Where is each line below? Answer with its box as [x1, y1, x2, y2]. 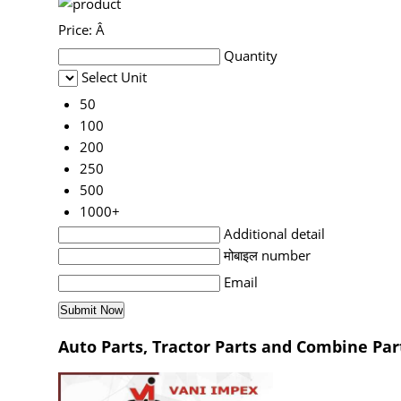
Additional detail [224, 225, 325, 243]
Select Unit [81, 68, 147, 87]
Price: [58, 21, 96, 39]
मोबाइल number [224, 246, 311, 265]
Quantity [224, 47, 277, 65]
